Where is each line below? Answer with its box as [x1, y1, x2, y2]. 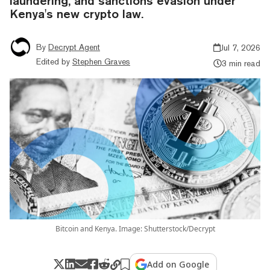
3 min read [221, 58, 260, 68]
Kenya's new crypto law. [10, 6, 143, 20]
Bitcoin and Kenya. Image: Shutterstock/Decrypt [55, 223, 215, 234]
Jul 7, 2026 [221, 42, 260, 52]
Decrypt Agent [48, 42, 100, 52]
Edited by [36, 56, 70, 66]
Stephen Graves [72, 56, 130, 66]
